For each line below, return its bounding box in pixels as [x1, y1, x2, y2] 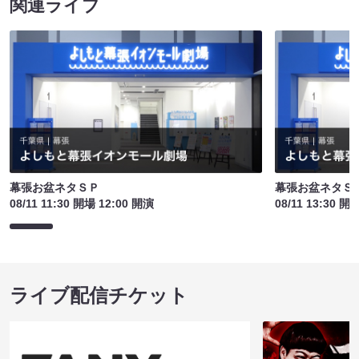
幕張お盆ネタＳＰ [10, 180, 99, 194]
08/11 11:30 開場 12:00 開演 [10, 196, 154, 210]
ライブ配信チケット [10, 284, 188, 306]
